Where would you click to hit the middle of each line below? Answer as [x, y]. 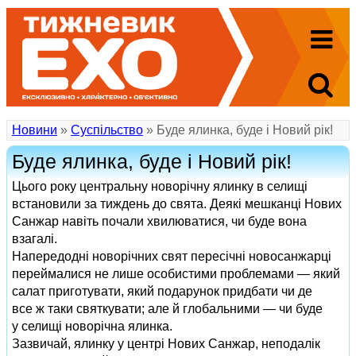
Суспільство [107, 130]
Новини [35, 130]
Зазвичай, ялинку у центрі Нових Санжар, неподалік [166, 344]
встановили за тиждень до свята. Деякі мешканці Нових [177, 204]
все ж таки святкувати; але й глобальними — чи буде [167, 309]
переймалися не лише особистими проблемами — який [176, 274]
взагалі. [35, 239]
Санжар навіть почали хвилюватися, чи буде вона [159, 221]
